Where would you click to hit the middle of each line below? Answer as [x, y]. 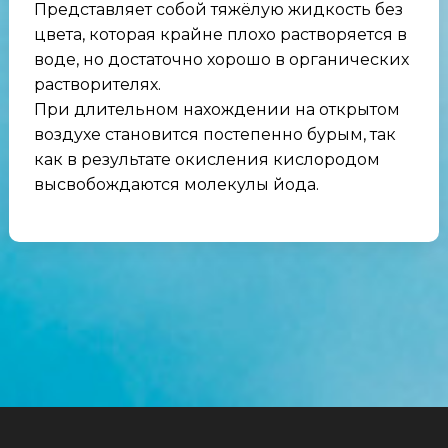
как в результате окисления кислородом [206, 160]
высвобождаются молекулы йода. [176, 185]
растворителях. [97, 85]
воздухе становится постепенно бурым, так [214, 135]
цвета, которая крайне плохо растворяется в [220, 35]
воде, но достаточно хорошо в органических [221, 60]
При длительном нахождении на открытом [216, 110]
